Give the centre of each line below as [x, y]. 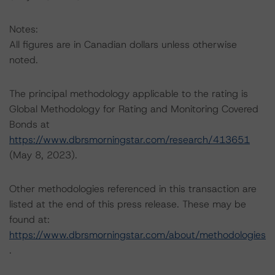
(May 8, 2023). [43, 155]
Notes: [24, 29]
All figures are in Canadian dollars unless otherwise [123, 45]
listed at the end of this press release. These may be [128, 204]
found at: [29, 219]
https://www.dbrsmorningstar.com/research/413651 [130, 140]
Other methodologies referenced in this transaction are [133, 189]
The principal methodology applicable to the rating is [129, 94]
